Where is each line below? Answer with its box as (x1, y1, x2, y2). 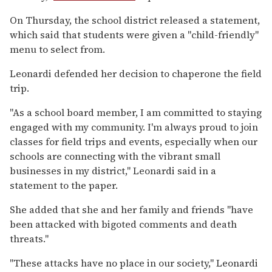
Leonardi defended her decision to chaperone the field (10, 67, 262, 81)
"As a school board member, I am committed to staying (10, 106, 262, 120)
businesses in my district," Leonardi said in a (10, 164, 216, 178)
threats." (10, 232, 49, 246)
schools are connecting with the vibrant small (10, 149, 220, 163)
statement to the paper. (10, 178, 118, 192)
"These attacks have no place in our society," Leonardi (10, 256, 258, 270)
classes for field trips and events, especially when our (10, 135, 257, 149)
